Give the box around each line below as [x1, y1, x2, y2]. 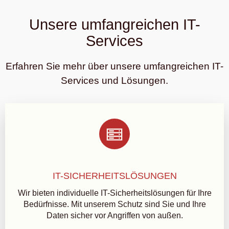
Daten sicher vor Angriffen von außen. [46, 211, 183, 220]
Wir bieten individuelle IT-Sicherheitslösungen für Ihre [17, 189, 212, 197]
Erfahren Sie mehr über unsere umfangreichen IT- [6, 61, 223, 72]
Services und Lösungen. [61, 75, 168, 86]
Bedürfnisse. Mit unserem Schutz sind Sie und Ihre [23, 200, 206, 209]
